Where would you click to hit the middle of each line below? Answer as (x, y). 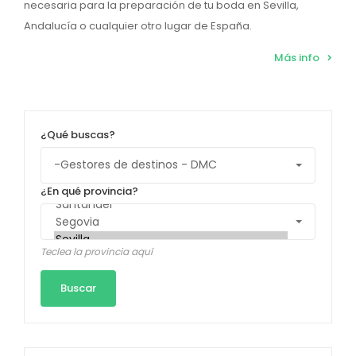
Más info (297, 57)
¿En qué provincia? (89, 191)
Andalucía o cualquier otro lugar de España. (138, 25)
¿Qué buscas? (78, 134)
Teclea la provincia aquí (97, 251)
